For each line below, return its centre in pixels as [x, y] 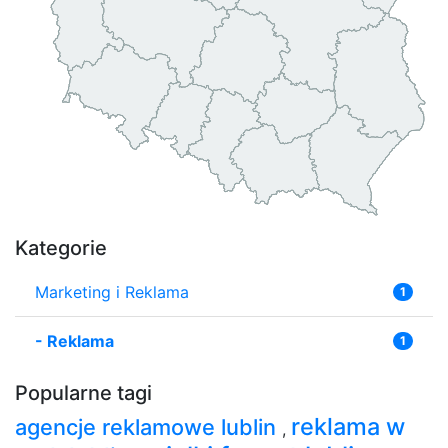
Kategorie [61, 247]
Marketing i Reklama [112, 291]
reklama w [348, 426]
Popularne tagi [83, 392]
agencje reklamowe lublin [148, 426]
